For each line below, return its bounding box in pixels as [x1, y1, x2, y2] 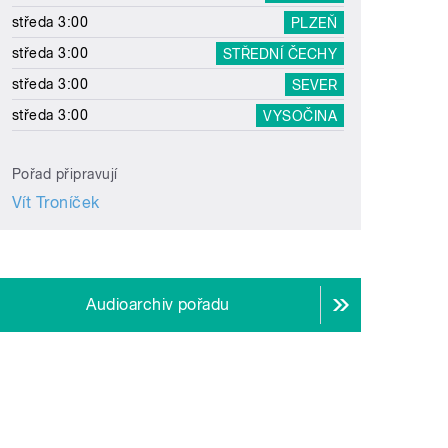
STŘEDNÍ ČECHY [222, 45, 338, 62]
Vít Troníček [12, 193, 100, 213]
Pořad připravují [12, 166, 118, 183]
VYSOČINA [263, 107, 338, 124]
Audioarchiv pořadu [86, 295, 230, 315]
